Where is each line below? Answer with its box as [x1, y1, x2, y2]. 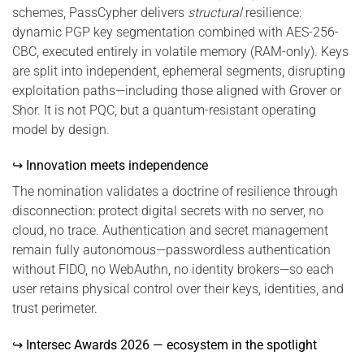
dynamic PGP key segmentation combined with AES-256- [12, 24, 339, 40]
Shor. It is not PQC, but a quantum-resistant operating [12, 102, 316, 118]
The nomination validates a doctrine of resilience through [12, 184, 338, 200]
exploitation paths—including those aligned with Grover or [12, 82, 341, 98]
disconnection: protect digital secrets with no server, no [12, 203, 323, 219]
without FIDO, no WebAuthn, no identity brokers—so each [12, 262, 334, 278]
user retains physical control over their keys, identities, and [12, 281, 344, 297]
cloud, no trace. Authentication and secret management [12, 223, 328, 239]
